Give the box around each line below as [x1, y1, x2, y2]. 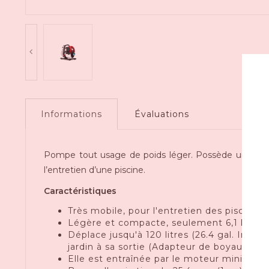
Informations [41, 108, 102, 119]
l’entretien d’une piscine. [44, 164, 145, 175]
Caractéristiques [44, 185, 116, 196]
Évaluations [134, 108, 189, 119]
